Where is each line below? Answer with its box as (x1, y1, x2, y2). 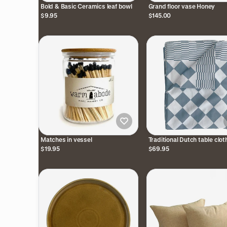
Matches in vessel (41, 135, 92, 143)
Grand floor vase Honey (148, 2, 215, 10)
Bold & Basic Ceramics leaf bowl (41, 2, 132, 10)
